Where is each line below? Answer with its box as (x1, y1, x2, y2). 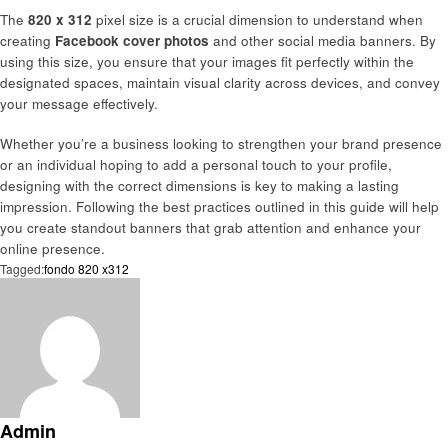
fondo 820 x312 (44, 259, 129, 277)
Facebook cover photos (55, 30, 209, 50)
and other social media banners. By (209, 30, 436, 50)
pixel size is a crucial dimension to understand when (92, 9, 423, 29)
